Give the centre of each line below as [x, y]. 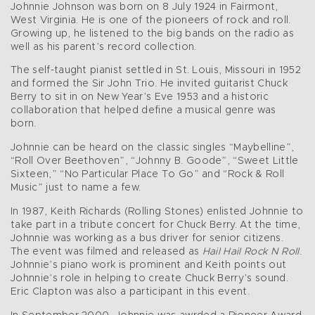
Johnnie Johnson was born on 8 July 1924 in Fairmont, [144, 7]
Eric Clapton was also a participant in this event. [130, 292]
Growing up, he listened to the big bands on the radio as [152, 34]
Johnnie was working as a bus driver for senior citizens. [147, 239]
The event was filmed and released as [107, 252]
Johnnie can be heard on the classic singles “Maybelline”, [153, 148]
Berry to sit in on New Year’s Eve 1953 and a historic [140, 97]
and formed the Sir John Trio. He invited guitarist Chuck [149, 84]
